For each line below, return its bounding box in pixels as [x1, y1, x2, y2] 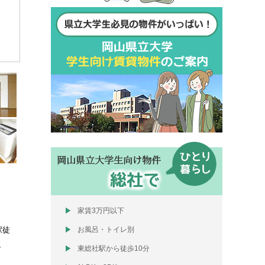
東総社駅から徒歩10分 [77, 244, 150, 253]
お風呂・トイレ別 [77, 225, 134, 234]
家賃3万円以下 [77, 206, 124, 215]
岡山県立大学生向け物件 [57, 154, 161, 166]
